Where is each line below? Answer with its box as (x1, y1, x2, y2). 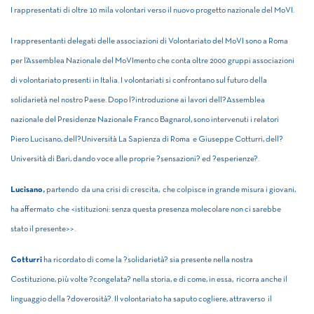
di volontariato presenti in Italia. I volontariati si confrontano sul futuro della (11, 77, 267, 84)
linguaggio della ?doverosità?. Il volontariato (11, 296, 163, 303)
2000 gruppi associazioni (210, 57, 294, 64)
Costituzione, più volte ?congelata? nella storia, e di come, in (11, 276, 217, 283)
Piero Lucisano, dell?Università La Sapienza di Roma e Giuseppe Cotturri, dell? (11, 136, 283, 143)
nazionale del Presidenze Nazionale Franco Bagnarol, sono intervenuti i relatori (11, 116, 279, 123)
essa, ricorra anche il (217, 276, 287, 283)
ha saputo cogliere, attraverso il (163, 296, 272, 303)
